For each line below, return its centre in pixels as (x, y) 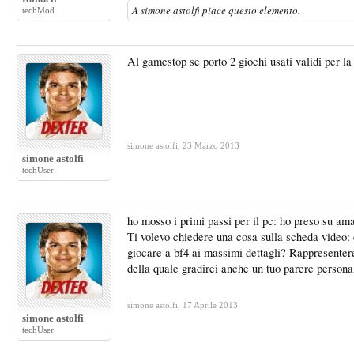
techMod (38, 10)
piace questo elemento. (250, 10)
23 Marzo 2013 (211, 145)
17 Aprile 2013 (210, 305)
